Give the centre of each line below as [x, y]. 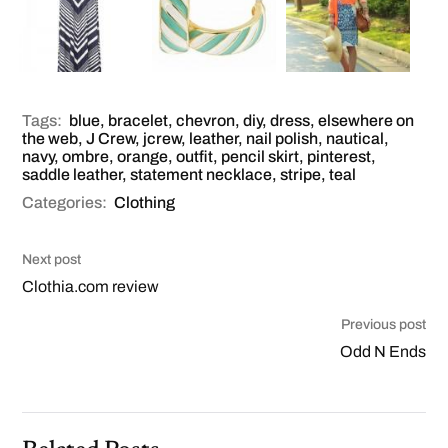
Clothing [145, 202]
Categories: [65, 202]
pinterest [339, 156]
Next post [52, 259]
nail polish [282, 138]
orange [143, 156]
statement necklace [201, 174]
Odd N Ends [382, 351]
